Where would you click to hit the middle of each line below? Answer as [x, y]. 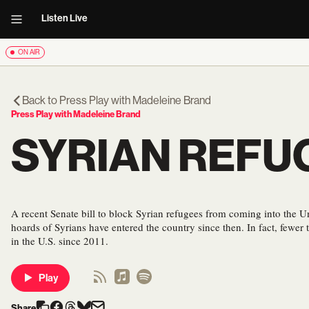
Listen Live [64, 18]
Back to [41, 100]
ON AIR [29, 52]
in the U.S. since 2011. [60, 240]
